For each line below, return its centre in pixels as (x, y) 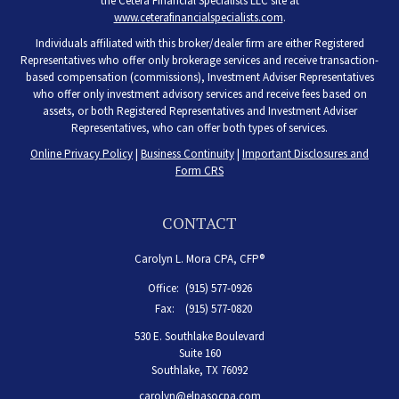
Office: (164, 289)
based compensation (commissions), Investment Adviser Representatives (199, 77)
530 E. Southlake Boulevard (199, 337)
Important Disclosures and (305, 154)
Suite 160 (199, 354)
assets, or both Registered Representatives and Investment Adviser (199, 111)
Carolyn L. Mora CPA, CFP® (199, 259)
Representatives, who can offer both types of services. (199, 128)
